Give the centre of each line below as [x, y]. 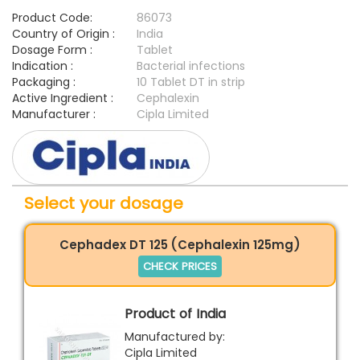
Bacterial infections [191, 66]
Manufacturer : [54, 115]
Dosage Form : [52, 50]
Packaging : [44, 82]
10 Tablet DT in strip [191, 82]
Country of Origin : [63, 34]
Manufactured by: [175, 336]
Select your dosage [104, 203]
